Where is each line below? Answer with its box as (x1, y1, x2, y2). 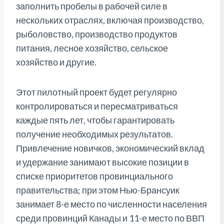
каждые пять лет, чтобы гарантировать (16, 114, 174, 126)
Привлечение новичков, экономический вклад (16, 142, 204, 154)
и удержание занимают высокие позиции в (16, 156, 189, 168)
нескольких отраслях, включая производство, (16, 14, 204, 26)
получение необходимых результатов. (16, 128, 173, 140)
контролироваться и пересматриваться (16, 100, 178, 112)
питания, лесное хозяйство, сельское (16, 42, 168, 54)
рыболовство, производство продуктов (16, 28, 177, 40)
